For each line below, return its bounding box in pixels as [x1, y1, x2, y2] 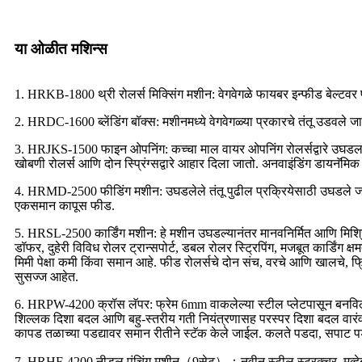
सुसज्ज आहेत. [15, 269, 78, 284]
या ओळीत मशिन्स [15, 40, 107, 57]
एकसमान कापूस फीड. [15, 198, 115, 213]
